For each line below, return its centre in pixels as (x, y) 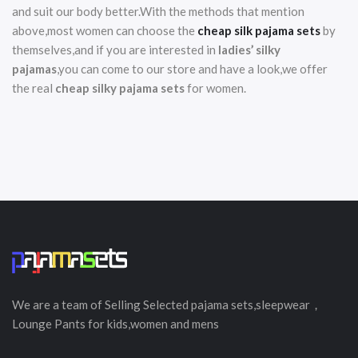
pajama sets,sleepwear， (257, 304)
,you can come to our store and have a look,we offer (192, 69)
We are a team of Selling (78, 304)
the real (34, 88)
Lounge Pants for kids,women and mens (115, 324)
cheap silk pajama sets (259, 30)
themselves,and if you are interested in (115, 50)
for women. (215, 88)
